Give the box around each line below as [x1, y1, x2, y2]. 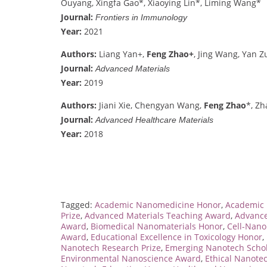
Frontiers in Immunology [95, 12, 187, 22]
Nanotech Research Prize [61, 241, 161, 253]
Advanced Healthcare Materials [95, 114, 213, 125]
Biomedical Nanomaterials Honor [91, 220, 223, 232]
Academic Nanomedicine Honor [95, 198, 221, 210]
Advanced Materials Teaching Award [85, 209, 231, 221]
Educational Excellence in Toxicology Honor [91, 231, 262, 243]
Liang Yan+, [97, 48, 147, 60]
